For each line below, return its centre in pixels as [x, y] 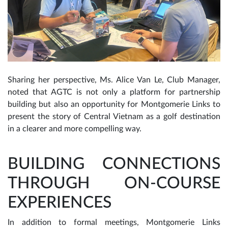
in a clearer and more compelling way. [75, 129]
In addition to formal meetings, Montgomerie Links [114, 223]
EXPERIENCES [60, 203]
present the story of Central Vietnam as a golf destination [114, 117]
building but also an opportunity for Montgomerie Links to [114, 105]
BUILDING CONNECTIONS [114, 164]
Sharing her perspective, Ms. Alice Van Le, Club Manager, [114, 80]
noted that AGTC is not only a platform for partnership [114, 92]
